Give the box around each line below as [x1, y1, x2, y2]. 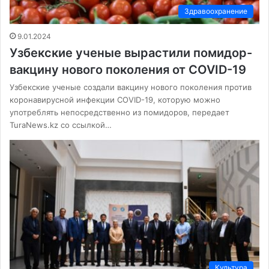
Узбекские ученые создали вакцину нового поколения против [10, 82, 252, 92]
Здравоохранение [184, 6, 247, 16]
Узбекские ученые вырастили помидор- [10, 45, 252, 60]
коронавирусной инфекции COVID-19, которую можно [10, 94, 220, 104]
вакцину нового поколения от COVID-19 [10, 62, 246, 77]
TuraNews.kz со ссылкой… [10, 119, 112, 130]
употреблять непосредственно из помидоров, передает [10, 107, 229, 117]
